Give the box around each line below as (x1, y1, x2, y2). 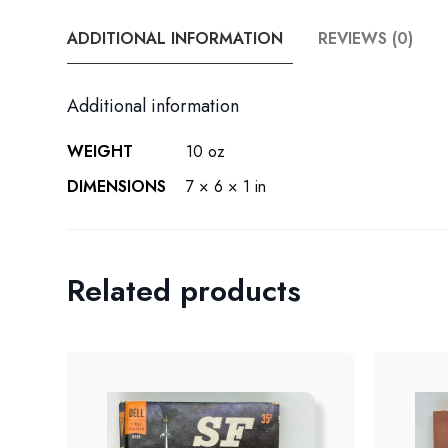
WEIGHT (67, 140, 134, 163)
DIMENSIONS (67, 175, 167, 198)
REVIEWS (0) (318, 27, 414, 50)
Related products (67, 269, 302, 312)
